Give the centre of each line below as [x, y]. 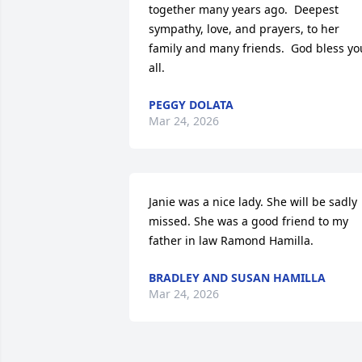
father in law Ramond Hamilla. [231, 241]
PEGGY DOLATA [191, 105]
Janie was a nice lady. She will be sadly [253, 202]
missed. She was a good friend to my [248, 221]
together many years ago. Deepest [244, 10]
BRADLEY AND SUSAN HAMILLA [237, 278]
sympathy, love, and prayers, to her [244, 29]
